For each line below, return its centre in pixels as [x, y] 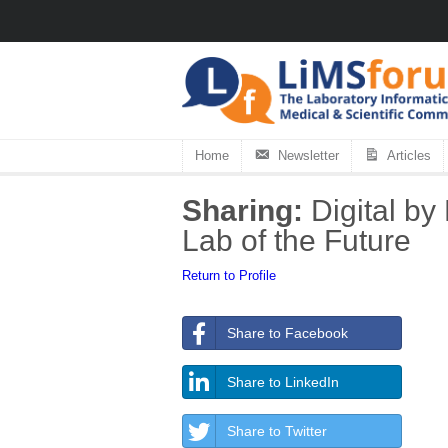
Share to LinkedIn [283, 381]
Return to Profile [229, 275]
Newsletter [308, 155]
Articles [409, 155]
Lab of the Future [296, 240]
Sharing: [242, 210]
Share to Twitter [277, 430]
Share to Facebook [287, 332]
